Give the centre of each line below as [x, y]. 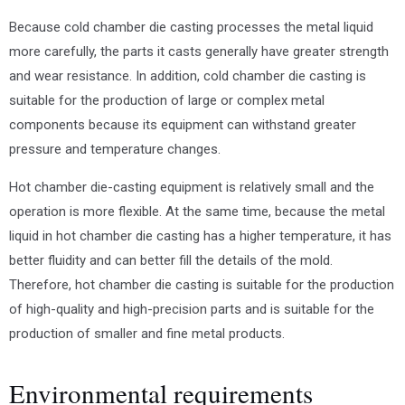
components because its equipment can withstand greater [183, 125]
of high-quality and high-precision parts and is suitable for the [192, 309]
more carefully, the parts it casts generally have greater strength [199, 52]
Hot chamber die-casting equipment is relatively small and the [192, 187]
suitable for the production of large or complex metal [167, 100]
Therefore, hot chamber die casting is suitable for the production [202, 285]
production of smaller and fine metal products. [147, 334]
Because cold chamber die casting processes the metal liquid [191, 27]
